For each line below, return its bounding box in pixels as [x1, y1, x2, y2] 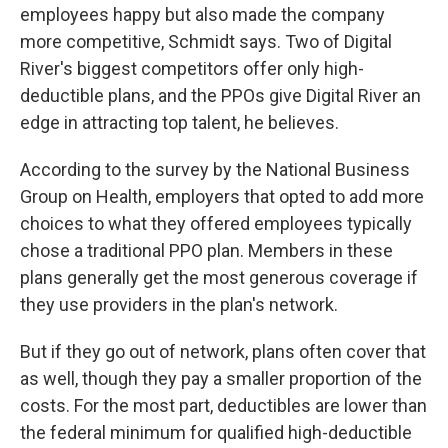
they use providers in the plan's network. [20, 294, 338, 316]
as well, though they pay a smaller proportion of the [20, 368, 422, 390]
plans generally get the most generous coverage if [20, 267, 418, 289]
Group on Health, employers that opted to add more [20, 186, 424, 208]
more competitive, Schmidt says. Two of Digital [20, 31, 392, 53]
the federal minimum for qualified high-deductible [20, 422, 412, 444]
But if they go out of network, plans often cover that [20, 341, 426, 363]
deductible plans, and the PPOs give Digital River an [20, 85, 421, 107]
